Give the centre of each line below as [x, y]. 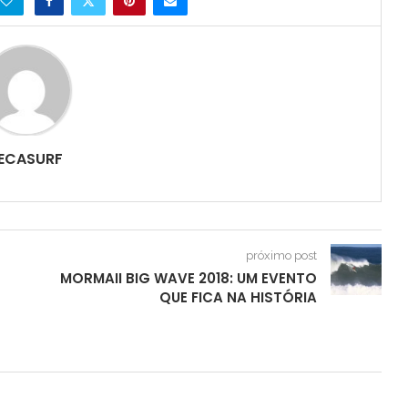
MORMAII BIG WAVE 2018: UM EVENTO [188, 278]
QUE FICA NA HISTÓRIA [238, 297]
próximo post [281, 255]
